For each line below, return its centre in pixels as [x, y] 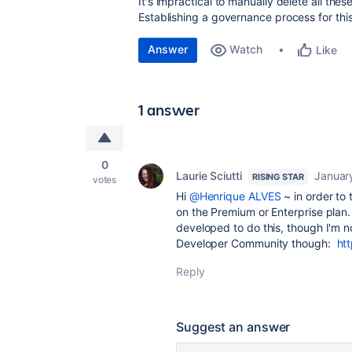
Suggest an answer [233, 327]
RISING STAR [278, 177]
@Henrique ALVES [235, 196]
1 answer [169, 110]
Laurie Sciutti [209, 176]
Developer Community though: [257, 243]
